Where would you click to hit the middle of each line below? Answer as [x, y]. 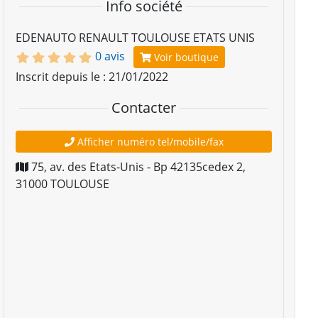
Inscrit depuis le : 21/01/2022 [92, 77]
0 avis [110, 56]
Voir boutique [185, 57]
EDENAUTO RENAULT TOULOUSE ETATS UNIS [136, 38]
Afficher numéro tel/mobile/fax [149, 142]
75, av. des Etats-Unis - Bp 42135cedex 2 [137, 167]
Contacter [144, 108]
